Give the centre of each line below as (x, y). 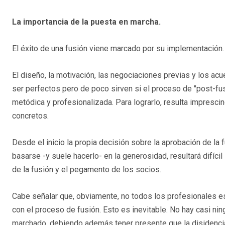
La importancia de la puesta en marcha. (86, 22)
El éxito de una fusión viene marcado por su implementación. (118, 49)
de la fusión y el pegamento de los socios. (87, 170)
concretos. (30, 116)
